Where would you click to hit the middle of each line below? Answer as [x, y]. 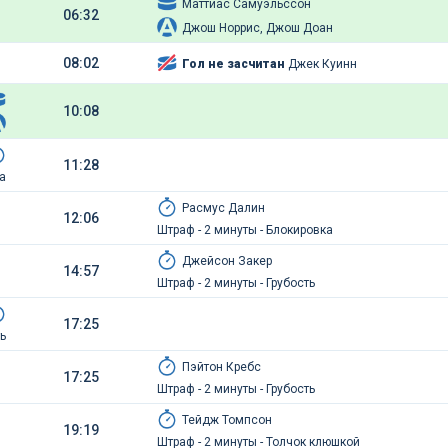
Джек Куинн [321, 64]
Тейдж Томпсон [227, 420]
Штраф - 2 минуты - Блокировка [245, 230]
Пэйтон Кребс [222, 367]
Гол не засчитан [234, 64]
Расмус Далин [224, 208]
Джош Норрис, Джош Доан [258, 28]
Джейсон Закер [227, 261]
